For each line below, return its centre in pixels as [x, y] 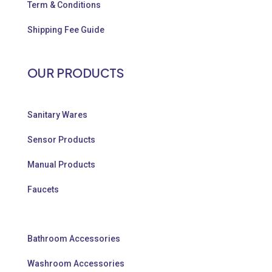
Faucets [43, 189]
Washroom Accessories [76, 263]
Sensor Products [61, 139]
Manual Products [61, 164]
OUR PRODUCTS [76, 72]
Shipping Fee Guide [66, 29]
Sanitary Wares [57, 114]
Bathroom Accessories [74, 238]
